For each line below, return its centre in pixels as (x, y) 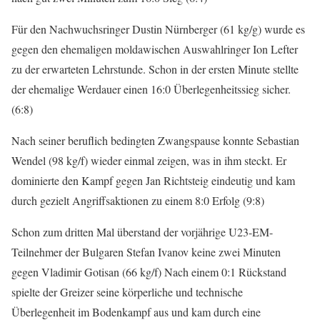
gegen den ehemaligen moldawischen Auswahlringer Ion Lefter (155, 49)
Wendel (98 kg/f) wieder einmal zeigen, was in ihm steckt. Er (149, 161)
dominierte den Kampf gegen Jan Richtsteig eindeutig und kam (153, 181)
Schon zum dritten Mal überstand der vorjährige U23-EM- (142, 232)
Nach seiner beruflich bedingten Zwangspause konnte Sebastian (155, 141)
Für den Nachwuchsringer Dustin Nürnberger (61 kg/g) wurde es (158, 29)
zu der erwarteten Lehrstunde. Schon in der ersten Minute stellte (155, 69)
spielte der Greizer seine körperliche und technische (127, 292)
